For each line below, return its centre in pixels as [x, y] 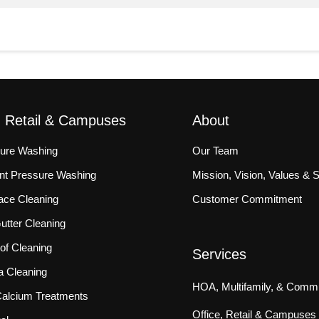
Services [220, 255]
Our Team [216, 151]
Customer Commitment [247, 199]
